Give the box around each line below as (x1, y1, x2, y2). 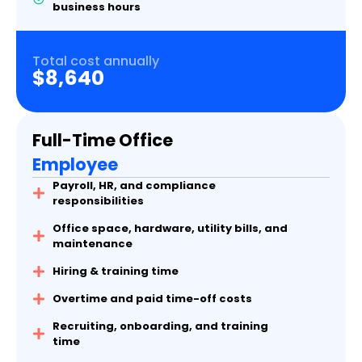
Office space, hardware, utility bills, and (53, 221, 288, 237)
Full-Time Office (32, 128, 173, 153)
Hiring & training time (53, 263, 179, 280)
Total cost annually (32, 52, 159, 71)
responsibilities (53, 193, 144, 209)
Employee (32, 153, 118, 177)
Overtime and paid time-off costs (53, 291, 252, 307)
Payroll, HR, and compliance (53, 178, 216, 194)
